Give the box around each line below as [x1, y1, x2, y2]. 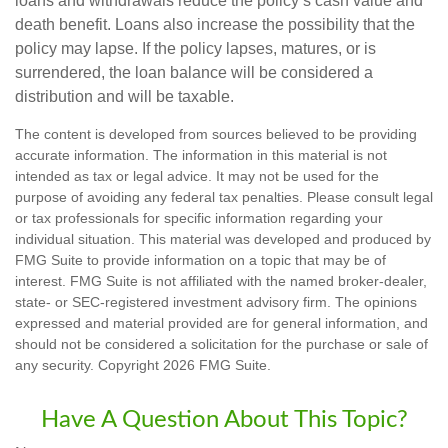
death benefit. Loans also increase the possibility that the [15, 15, 415, 33]
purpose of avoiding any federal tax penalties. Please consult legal [15, 188, 433, 205]
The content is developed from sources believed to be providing [15, 125, 417, 142]
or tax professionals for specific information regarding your [15, 209, 383, 226]
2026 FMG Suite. [163, 356, 271, 373]
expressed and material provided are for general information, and [15, 314, 428, 331]
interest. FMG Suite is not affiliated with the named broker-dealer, [15, 272, 427, 289]
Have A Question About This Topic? [40, 407, 408, 432]
